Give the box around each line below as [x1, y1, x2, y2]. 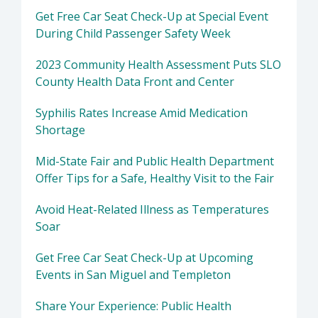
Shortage [35, 122, 85, 138]
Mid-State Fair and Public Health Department [35, 153, 274, 170]
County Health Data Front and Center [35, 74, 234, 90]
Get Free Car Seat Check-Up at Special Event [35, 9, 268, 25]
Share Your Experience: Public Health [35, 298, 231, 314]
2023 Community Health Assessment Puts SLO [35, 57, 281, 73]
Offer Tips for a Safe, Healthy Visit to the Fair [35, 170, 274, 187]
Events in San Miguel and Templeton [35, 267, 231, 283]
